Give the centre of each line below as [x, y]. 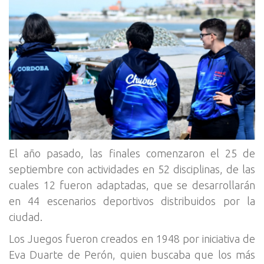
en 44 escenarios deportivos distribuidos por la [132, 201]
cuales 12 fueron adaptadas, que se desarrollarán [132, 185]
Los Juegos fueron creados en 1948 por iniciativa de [132, 238]
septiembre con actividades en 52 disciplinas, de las [132, 169]
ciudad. [26, 217]
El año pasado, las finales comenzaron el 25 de [132, 153]
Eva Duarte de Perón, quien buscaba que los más [132, 254]
